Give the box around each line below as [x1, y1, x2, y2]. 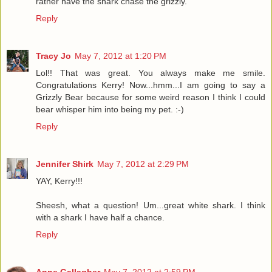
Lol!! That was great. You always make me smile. [36, 68, 265, 78]
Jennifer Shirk [36, 159, 93, 169]
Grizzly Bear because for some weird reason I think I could [36, 92, 265, 103]
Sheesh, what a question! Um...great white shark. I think [36, 200, 265, 211]
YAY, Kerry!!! [36, 176, 83, 186]
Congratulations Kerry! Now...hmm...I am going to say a [36, 80, 265, 90]
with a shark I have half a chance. [36, 212, 165, 223]
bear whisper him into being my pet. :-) [36, 104, 184, 115]
